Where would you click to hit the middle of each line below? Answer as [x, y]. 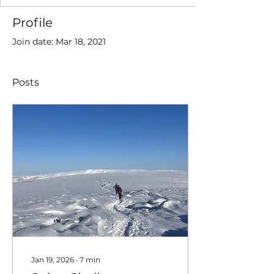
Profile [32, 23]
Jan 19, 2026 [53, 260]
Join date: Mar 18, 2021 [59, 42]
